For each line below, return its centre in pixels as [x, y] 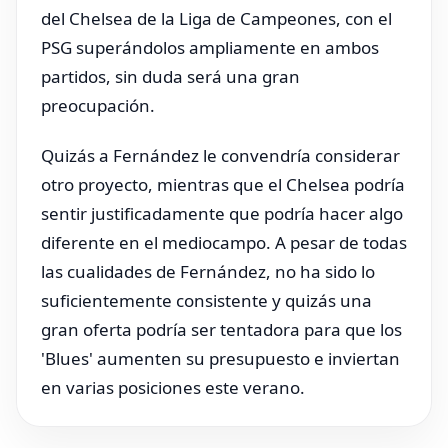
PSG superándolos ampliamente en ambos [210, 47]
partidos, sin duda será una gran [170, 76]
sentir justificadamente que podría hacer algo [222, 214]
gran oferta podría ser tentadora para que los [221, 330]
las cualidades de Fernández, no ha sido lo [208, 272]
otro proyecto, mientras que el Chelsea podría [223, 185]
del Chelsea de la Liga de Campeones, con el [216, 18]
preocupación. [98, 105]
